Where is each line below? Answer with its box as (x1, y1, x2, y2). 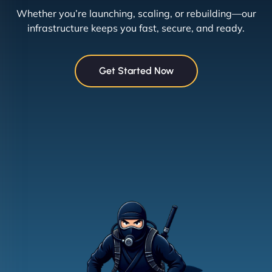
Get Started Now (98, 64, 174, 76)
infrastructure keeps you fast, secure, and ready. (27, 21, 245, 34)
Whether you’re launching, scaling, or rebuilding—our (16, 7, 256, 19)
